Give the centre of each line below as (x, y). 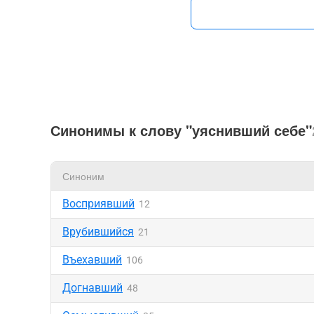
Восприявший (98, 204)
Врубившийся (98, 232)
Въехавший (92, 260)
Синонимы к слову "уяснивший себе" (181, 130)
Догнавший (93, 288)
